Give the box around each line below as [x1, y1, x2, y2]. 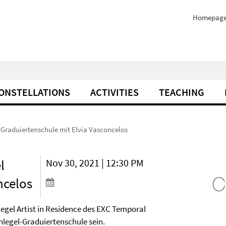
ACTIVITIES [90, 86, 139, 98]
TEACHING [159, 86, 204, 98]
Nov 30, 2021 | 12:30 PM [46, 156, 144, 169]
